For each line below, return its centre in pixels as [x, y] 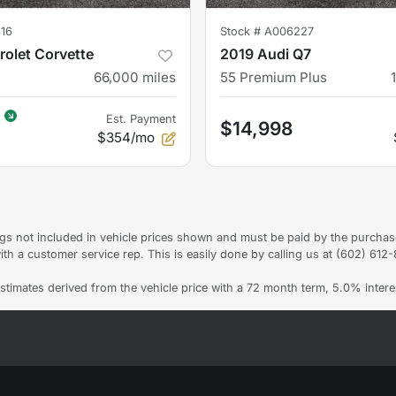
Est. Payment [141, 119]
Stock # [242, 32]
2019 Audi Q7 [266, 54]
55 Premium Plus [274, 78]
